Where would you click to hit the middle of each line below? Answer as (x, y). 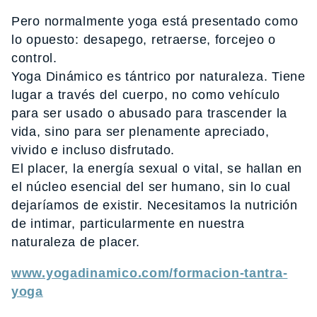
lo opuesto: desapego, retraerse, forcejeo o (144, 40)
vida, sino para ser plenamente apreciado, (140, 132)
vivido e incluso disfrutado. (93, 150)
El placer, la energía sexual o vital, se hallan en (157, 169)
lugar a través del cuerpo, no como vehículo (146, 95)
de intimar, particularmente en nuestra (128, 224)
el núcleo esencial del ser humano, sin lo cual (151, 187)
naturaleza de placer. (76, 242)
